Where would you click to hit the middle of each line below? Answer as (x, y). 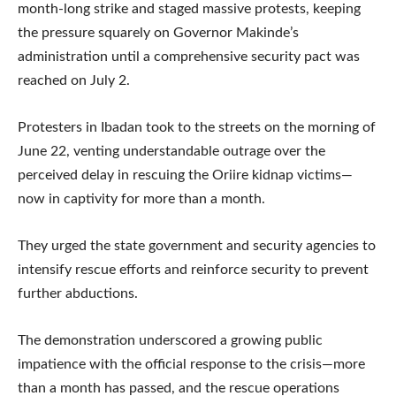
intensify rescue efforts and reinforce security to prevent (193, 269)
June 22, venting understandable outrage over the (171, 151)
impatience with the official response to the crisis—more (191, 364)
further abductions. (78, 293)
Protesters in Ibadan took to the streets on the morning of (197, 127)
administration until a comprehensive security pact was (189, 56)
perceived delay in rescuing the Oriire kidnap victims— (185, 175)
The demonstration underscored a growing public (170, 340)
